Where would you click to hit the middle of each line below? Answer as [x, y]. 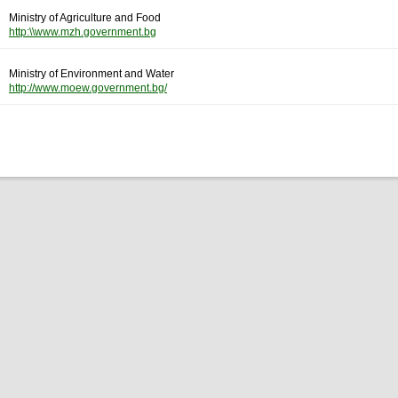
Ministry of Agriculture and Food [85, 18]
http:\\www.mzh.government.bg [83, 32]
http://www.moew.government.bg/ [88, 88]
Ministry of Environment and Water [92, 74]
